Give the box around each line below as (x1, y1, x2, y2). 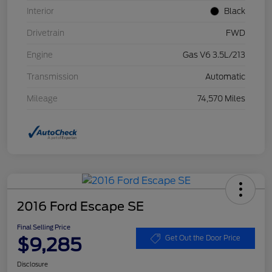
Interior (27, 6, 54, 16)
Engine (27, 50, 53, 59)
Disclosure (17, 260, 48, 268)
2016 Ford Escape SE (17, 199, 144, 214)
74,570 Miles (197, 93, 245, 103)
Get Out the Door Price (165, 234, 240, 243)
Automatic (205, 72, 245, 81)
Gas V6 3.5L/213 (183, 50, 245, 59)
